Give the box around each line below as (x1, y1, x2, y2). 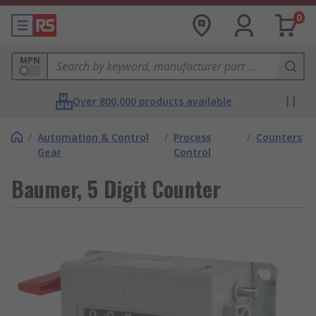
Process (174, 130, 212, 144)
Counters (256, 130, 302, 144)
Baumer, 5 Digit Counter (11, 173, 221, 205)
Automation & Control (37, 130, 149, 144)
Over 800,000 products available (73, 95, 232, 108)
